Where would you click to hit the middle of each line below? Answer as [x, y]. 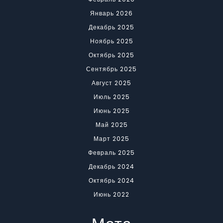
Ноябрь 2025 [111, 41]
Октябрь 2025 [111, 55]
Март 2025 [111, 139]
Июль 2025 [111, 97]
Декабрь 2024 [111, 167]
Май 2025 [111, 125]
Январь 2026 [111, 13]
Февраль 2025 [111, 153]
